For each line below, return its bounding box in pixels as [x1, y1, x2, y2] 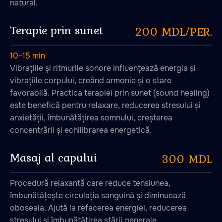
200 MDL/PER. [135, 23, 212, 40]
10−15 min [10, 51, 45, 61]
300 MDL [162, 150, 212, 167]
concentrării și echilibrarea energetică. [10, 125, 152, 135]
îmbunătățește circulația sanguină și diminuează [10, 190, 186, 201]
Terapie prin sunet [10, 21, 107, 39]
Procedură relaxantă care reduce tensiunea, [10, 178, 170, 188]
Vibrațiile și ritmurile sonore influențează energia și [10, 63, 196, 73]
